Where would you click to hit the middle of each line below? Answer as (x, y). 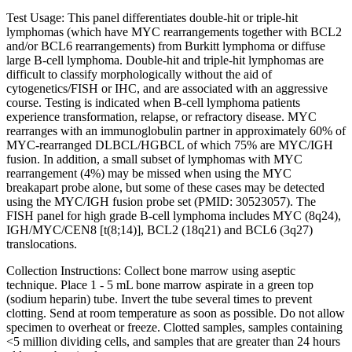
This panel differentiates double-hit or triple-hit (183, 17)
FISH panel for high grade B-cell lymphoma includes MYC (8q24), (174, 215)
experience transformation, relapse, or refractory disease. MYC (161, 116)
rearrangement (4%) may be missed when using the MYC (149, 173)
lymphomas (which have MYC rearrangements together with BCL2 (174, 31)
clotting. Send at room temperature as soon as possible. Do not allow (176, 313)
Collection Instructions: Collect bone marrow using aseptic (151, 270)
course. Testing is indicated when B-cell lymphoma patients (153, 102)
